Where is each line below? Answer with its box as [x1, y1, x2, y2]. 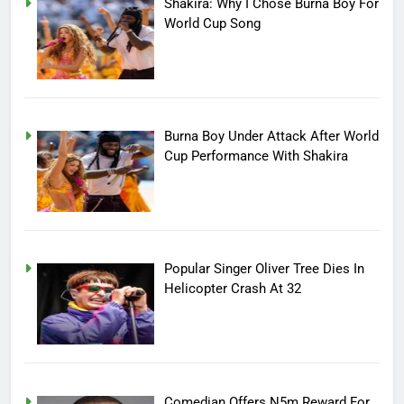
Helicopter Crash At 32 [164, 280, 302, 298]
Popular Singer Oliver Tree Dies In [164, 261, 365, 278]
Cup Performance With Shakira [164, 148, 349, 165]
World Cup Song [164, 15, 262, 32]
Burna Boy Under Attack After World [164, 128, 380, 145]
